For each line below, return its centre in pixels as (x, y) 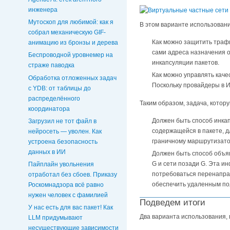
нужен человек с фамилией (68, 195)
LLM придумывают (55, 218)
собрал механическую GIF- (67, 33)
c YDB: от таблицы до (60, 88)
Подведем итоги (172, 202)
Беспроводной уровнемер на (71, 55)
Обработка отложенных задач (72, 78)
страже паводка (51, 65)
